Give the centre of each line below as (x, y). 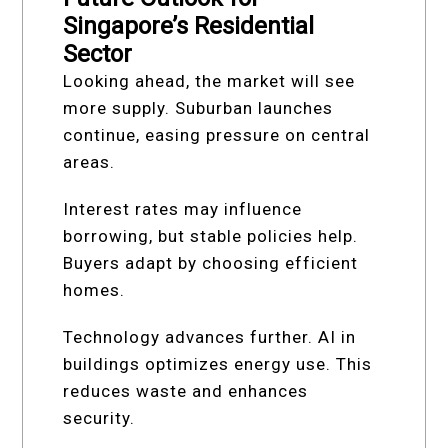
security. (99, 417)
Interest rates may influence (183, 208)
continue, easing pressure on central (217, 134)
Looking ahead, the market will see (209, 80)
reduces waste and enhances (186, 390)
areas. (89, 161)
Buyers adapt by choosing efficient (211, 262)
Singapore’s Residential (189, 25)
